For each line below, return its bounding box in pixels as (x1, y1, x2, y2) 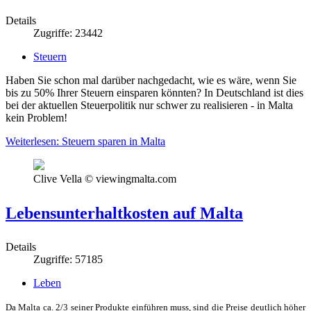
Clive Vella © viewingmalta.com (33, 172, 176, 185)
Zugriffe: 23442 (33, 26, 103, 39)
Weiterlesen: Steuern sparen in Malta (6, 135, 165, 147)
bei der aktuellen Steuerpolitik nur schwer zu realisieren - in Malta (6, 99, 293, 111)
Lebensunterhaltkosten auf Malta (6, 203, 243, 222)
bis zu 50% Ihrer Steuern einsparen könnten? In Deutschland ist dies (6, 86, 303, 99)
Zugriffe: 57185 (33, 253, 103, 265)
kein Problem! (6, 111, 67, 124)
